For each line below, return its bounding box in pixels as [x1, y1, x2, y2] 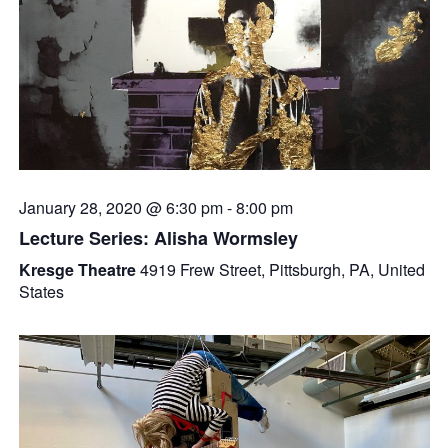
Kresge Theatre [18, 258, 140, 281]
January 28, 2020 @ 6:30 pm [18, 196, 223, 219]
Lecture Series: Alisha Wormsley [18, 225, 298, 251]
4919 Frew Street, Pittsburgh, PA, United [139, 258, 425, 281]
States [18, 280, 64, 303]
